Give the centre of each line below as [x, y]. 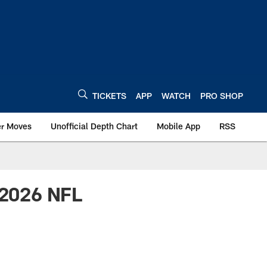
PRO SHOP [222, 95]
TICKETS [109, 95]
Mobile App [178, 126]
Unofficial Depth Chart [94, 126]
